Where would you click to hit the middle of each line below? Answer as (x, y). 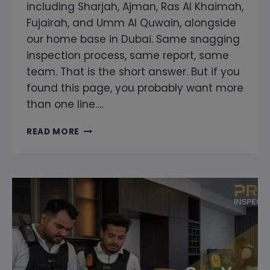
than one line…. (65, 105)
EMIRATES (102, 230)
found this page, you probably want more (135, 88)
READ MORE (53, 132)
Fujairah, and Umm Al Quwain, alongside (131, 23)
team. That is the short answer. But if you (133, 72)
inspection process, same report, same (128, 56)
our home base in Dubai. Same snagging (133, 39)
